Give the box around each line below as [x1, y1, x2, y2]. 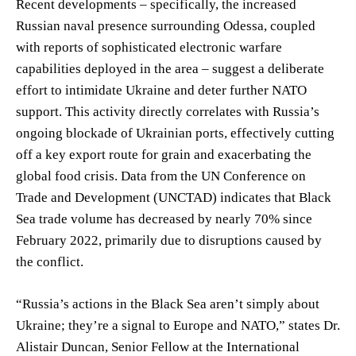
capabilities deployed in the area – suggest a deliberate [16, 60, 324, 76]
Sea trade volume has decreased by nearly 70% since [16, 211, 312, 226]
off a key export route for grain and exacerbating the [16, 146, 311, 162]
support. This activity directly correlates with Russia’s [16, 103, 319, 119]
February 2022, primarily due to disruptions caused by [16, 232, 322, 248]
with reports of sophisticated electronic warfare [16, 39, 282, 55]
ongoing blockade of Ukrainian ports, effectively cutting [16, 125, 335, 141]
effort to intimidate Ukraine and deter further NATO [16, 82, 307, 98]
